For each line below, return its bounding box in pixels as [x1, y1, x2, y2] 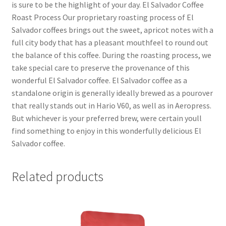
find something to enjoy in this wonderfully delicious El [11, 125, 201, 136]
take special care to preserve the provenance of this [11, 62, 190, 73]
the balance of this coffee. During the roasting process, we [11, 49, 211, 60]
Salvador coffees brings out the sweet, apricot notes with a [11, 24, 213, 35]
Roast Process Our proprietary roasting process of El [11, 12, 194, 22]
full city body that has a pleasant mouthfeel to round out [11, 37, 208, 47]
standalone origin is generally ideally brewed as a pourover [11, 87, 213, 98]
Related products [11, 168, 103, 185]
